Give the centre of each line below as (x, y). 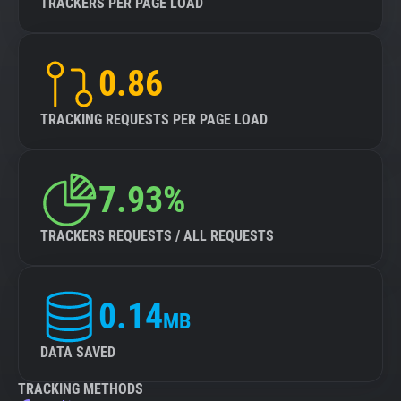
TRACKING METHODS (81, 389)
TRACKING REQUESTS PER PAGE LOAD (154, 119)
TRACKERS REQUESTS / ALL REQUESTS (157, 236)
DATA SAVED (78, 352)
